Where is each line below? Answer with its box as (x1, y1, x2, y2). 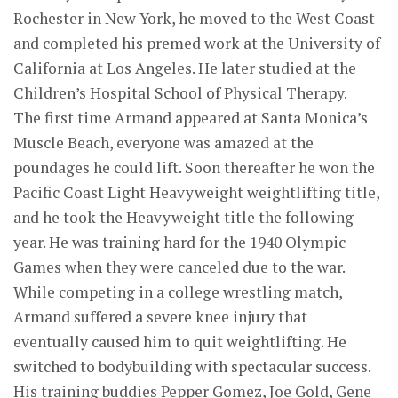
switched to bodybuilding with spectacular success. (13, 356, 370, 377)
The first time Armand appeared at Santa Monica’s (13, 107, 368, 128)
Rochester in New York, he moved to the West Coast (13, 8, 375, 28)
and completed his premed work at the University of (13, 33, 380, 53)
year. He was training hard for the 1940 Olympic (13, 232, 346, 252)
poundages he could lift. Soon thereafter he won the (13, 157, 375, 178)
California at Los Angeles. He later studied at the (13, 58, 356, 78)
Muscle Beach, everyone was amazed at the (13, 132, 314, 153)
